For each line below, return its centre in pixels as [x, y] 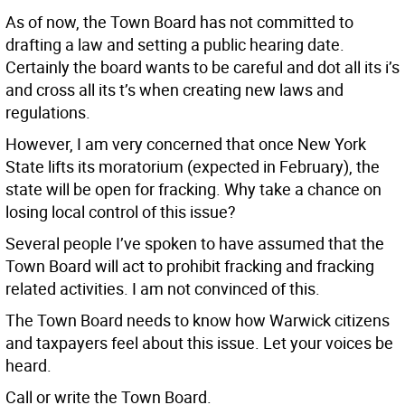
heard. [28, 365]
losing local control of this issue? [121, 212]
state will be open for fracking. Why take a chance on [193, 189]
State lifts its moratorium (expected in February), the [193, 166]
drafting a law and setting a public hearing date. [175, 44]
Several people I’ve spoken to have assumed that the [195, 243]
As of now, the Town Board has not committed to [179, 22]
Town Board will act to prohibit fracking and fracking [190, 266]
